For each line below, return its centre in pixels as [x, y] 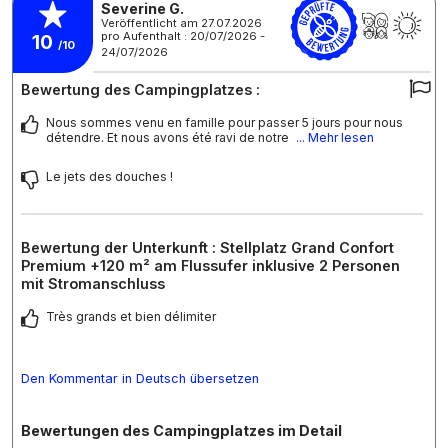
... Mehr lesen [335, 138]
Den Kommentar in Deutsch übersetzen [140, 379]
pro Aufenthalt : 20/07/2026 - [183, 35]
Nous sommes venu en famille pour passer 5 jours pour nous [224, 123]
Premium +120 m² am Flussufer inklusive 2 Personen [210, 266]
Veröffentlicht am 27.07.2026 [181, 22]
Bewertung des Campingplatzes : [140, 90]
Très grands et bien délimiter [131, 317]
